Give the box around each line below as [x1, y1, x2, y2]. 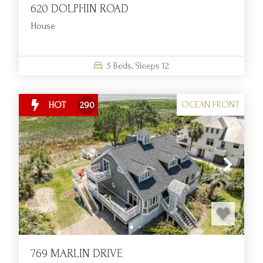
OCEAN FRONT [181, 99, 240, 110]
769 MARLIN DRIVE [31, 247, 123, 260]
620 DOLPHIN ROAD [31, 2, 129, 15]
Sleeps [134, 60, 160, 71]
